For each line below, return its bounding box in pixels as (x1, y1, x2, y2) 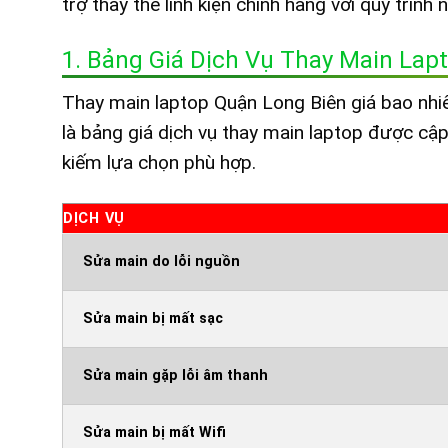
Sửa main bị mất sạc (83, 309, 223, 327)
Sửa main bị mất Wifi (83, 423, 226, 441)
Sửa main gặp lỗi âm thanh (83, 366, 268, 384)
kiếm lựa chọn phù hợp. (62, 150, 256, 174)
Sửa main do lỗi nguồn (83, 252, 240, 270)
